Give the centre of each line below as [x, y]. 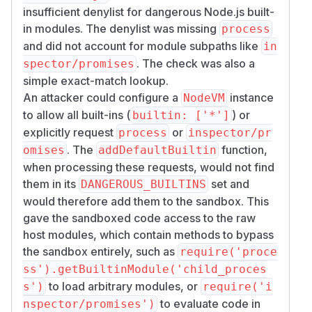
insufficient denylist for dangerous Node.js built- [149, 11]
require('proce [228, 251]
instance [250, 97]
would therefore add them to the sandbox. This [146, 201]
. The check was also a [196, 63]
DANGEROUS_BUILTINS [143, 184]
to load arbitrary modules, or [123, 286]
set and [229, 184]
